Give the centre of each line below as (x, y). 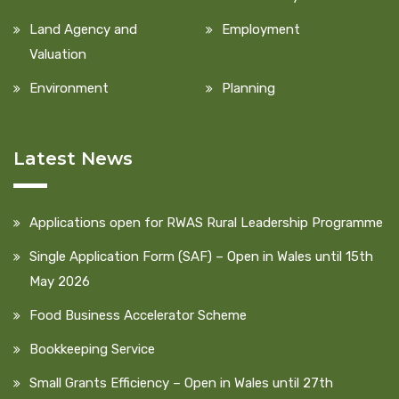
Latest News (73, 159)
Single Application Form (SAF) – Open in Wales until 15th (201, 257)
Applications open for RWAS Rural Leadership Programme (206, 223)
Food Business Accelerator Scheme (138, 316)
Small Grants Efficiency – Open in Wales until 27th (181, 383)
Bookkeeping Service (92, 350)
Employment (261, 30)
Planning (248, 89)
